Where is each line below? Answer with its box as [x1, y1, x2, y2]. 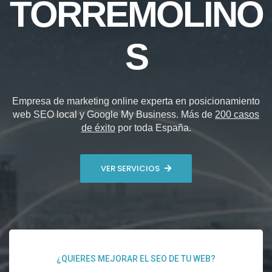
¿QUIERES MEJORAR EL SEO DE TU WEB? [56, 254, 216, 264]
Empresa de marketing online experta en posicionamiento [12, 96, 260, 107]
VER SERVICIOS [101, 162, 160, 174]
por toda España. [115, 123, 191, 134]
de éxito [81, 123, 115, 134]
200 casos [215, 109, 259, 120]
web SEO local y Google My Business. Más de [13, 109, 215, 120]
